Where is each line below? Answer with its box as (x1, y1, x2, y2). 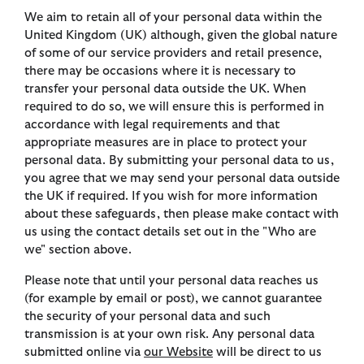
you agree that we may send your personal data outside (24, 172, 340, 185)
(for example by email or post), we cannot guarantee (24, 292, 322, 305)
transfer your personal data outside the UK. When (24, 83, 306, 96)
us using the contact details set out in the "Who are (24, 226, 316, 239)
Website (163, 346, 213, 359)
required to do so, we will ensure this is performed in (24, 101, 324, 114)
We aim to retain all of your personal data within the (24, 11, 322, 24)
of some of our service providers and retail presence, (24, 47, 322, 60)
